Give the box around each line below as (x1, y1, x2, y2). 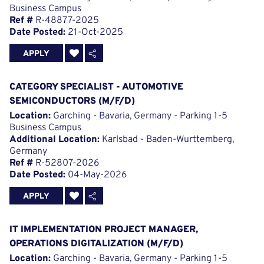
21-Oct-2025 (65, 27, 123, 39)
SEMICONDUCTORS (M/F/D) (9, 95, 135, 108)
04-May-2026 (65, 169, 127, 181)
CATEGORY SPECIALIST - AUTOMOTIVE (9, 81, 183, 94)
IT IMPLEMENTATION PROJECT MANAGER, (9, 224, 198, 236)
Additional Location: (9, 134, 100, 146)
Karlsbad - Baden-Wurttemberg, (100, 134, 234, 146)
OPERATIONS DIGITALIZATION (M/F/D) (9, 238, 183, 250)
